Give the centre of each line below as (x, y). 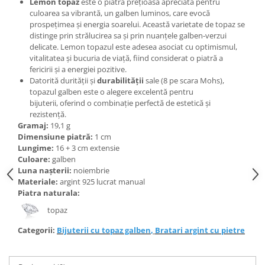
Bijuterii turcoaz (41, 20)
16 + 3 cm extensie (88, 148)
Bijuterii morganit (45, 57)
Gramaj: (33, 125)
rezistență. (48, 114)
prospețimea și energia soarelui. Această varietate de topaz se (137, 24)
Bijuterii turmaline (46, 39)
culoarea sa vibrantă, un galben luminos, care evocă (120, 13)
